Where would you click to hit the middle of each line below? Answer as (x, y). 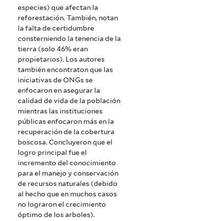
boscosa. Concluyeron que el (65, 142)
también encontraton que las (66, 70)
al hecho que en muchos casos (68, 194)
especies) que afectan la (58, 8)
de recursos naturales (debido (68, 184)
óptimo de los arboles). (56, 215)
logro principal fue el (53, 153)
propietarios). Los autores (61, 59)
